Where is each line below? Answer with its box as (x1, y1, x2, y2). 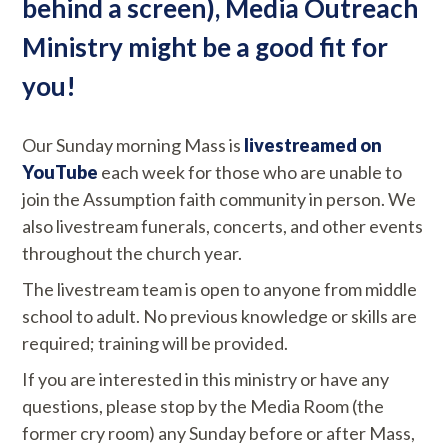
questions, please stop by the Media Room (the (22, 394, 385, 417)
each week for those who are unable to (98, 160, 403, 183)
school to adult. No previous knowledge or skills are (22, 304, 418, 327)
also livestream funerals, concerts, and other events (22, 214, 424, 237)
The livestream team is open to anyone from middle (22, 277, 418, 300)
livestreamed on (244, 133, 383, 156)
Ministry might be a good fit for (22, 30, 389, 63)
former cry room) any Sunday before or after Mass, (22, 421, 416, 444)
